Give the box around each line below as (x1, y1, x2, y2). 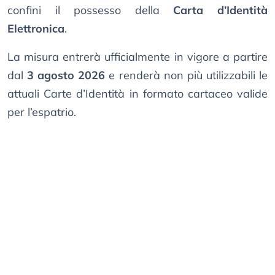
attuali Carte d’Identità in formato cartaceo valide (7, 87, 268, 101)
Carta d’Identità (173, 3, 268, 18)
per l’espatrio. (7, 105, 76, 120)
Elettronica (7, 21, 64, 36)
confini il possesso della (7, 3, 174, 18)
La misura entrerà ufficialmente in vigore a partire (7, 50, 268, 64)
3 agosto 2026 (27, 68, 106, 83)
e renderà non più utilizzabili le (105, 68, 268, 83)
